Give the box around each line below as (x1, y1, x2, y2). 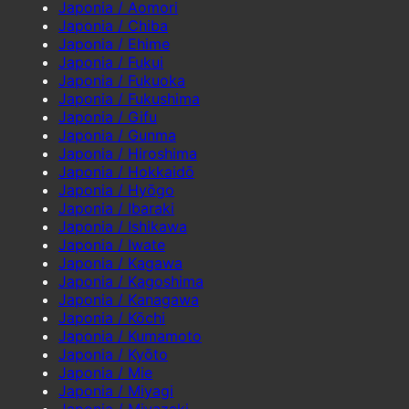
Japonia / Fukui (58, 52, 163, 71)
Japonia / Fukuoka (58, 70, 185, 89)
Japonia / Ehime (58, 34, 170, 53)
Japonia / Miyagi (58, 381, 173, 400)
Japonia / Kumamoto (58, 326, 202, 345)
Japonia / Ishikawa (58, 216, 187, 236)
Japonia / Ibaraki (58, 198, 174, 217)
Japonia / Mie (58, 362, 152, 382)
